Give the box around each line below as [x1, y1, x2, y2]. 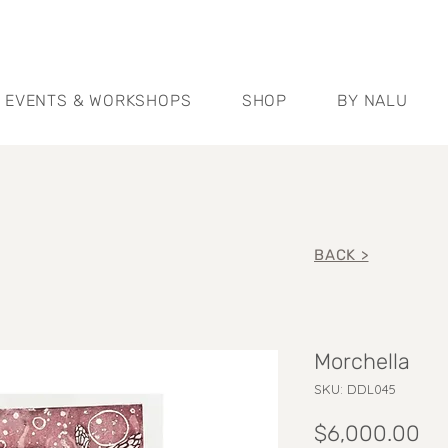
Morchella [314, 348, 410, 375]
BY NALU [337, 91, 408, 110]
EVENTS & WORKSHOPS [4, 91, 192, 110]
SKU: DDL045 [314, 381, 396, 397]
